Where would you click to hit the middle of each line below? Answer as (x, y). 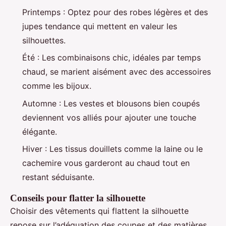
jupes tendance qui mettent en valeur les (100, 26)
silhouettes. (44, 40)
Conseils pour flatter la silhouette (78, 198)
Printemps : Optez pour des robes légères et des (115, 12)
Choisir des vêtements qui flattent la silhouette (99, 211)
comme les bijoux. (57, 86)
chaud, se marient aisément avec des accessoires (117, 72)
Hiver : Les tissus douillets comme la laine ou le (112, 149)
